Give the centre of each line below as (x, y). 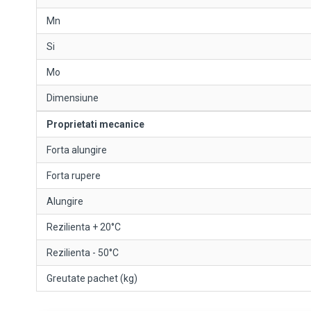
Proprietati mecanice (95, 124)
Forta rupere (74, 176)
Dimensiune (73, 98)
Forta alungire (77, 150)
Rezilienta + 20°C (84, 227)
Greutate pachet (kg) (92, 278)
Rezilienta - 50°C (83, 253)
